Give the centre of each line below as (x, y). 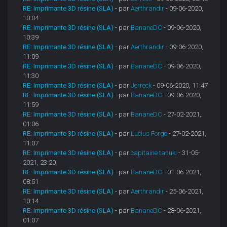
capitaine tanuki (154, 153)
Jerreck (141, 86)
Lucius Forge (149, 134)
